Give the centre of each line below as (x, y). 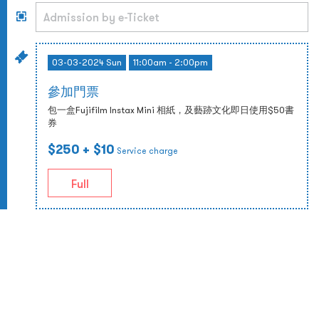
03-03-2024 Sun (87, 62)
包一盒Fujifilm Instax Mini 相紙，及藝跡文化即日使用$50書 (171, 110)
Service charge (147, 151)
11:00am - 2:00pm (171, 62)
